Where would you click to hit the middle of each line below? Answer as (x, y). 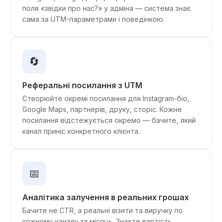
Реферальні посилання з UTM (82, 85)
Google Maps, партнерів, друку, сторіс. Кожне (102, 109)
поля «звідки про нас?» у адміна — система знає (107, 8)
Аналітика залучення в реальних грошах (106, 197)
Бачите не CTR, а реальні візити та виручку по (103, 210)
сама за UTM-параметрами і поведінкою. (93, 19)
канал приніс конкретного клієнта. (81, 131)
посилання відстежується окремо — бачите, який (109, 120)
